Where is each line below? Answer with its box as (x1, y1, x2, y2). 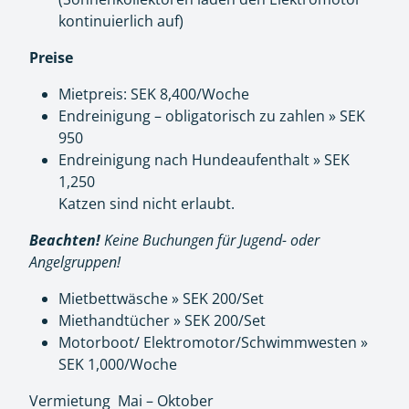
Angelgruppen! (29, 252, 121, 272)
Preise (29, 47, 73, 68)
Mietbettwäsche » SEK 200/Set (58, 288, 264, 309)
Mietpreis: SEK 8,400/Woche (58, 84, 249, 104)
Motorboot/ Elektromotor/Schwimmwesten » (58, 332, 368, 352)
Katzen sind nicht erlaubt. (58, 194, 235, 214)
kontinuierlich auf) (58, 11, 184, 31)
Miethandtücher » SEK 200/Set (58, 310, 266, 330)
